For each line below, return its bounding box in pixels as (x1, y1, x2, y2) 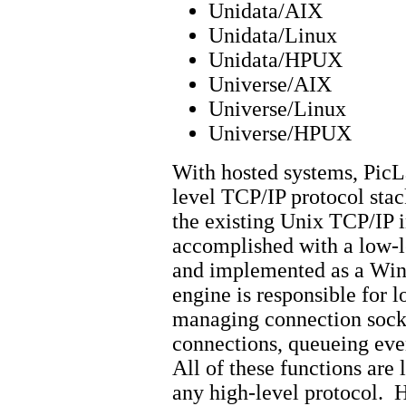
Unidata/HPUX (208, 47, 343, 72)
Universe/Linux (208, 96, 346, 121)
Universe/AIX (208, 72, 332, 96)
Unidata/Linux (208, 23, 337, 47)
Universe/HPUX (208, 121, 352, 145)
